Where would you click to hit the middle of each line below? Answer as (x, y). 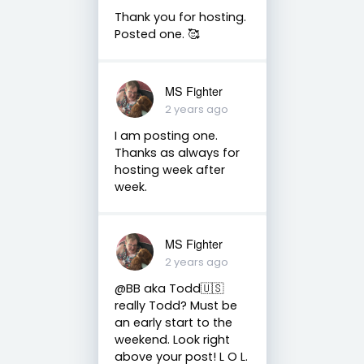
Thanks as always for (177, 152)
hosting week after (169, 169)
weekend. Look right (172, 339)
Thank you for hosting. (180, 17)
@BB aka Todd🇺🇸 (169, 288)
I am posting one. (166, 135)
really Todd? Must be (175, 305)
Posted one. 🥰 (156, 34)
